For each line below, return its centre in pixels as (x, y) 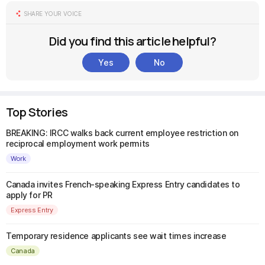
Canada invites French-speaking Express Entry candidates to (123, 184)
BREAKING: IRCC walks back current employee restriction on (122, 133)
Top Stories (37, 112)
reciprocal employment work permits (78, 143)
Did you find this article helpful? (132, 41)
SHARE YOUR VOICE (53, 14)
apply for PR (29, 195)
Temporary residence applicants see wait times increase (116, 236)
